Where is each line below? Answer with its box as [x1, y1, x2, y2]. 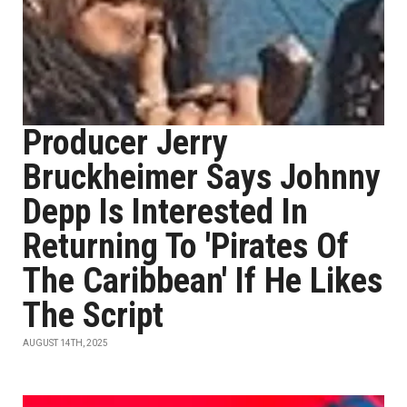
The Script [23, 295, 164, 335]
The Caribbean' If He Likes [23, 261, 382, 301]
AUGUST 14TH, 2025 [23, 338, 108, 348]
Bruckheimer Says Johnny [23, 157, 381, 197]
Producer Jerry [23, 123, 228, 163]
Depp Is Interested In [23, 192, 308, 232]
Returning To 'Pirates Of [23, 226, 349, 266]
